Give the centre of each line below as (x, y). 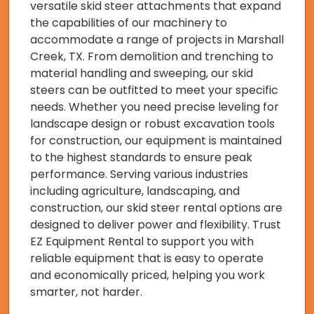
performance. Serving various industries (139, 175)
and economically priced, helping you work (148, 275)
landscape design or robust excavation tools (152, 124)
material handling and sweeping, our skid (142, 74)
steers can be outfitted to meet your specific (154, 90)
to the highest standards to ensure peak (141, 158)
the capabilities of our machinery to (129, 23)
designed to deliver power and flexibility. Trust (156, 225)
